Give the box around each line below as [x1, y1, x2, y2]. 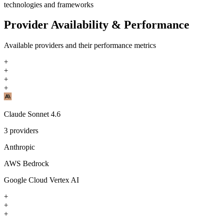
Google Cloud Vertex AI [4, 176, 79, 185]
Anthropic [4, 143, 35, 152]
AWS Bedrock [4, 159, 49, 168]
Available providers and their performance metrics [4, 41, 156, 50]
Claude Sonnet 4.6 [4, 110, 61, 119]
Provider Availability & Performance [4, 18, 189, 31]
